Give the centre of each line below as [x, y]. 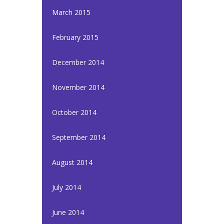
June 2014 [68, 212]
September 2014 [79, 137]
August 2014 [72, 162]
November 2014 [78, 87]
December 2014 [78, 62]
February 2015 [75, 37]
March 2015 [71, 12]
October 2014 [74, 112]
